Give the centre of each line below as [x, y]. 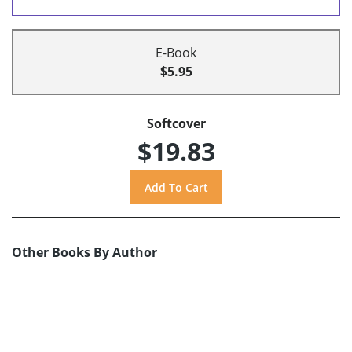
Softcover [176, 124]
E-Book [176, 53]
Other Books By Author [84, 253]
